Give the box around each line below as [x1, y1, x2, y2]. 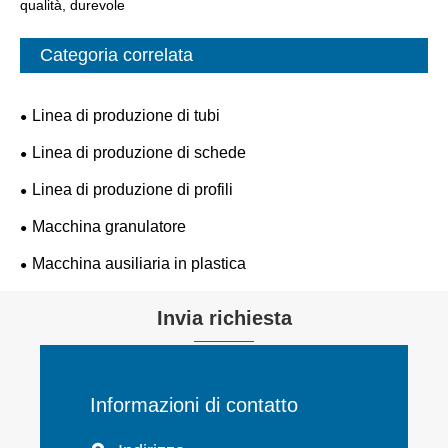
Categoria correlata [40, 44, 193, 65]
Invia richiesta [156, 307, 292, 330]
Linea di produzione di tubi [32, 106, 220, 124]
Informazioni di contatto [90, 393, 298, 416]
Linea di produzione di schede [32, 143, 246, 161]
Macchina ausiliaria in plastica [32, 254, 246, 272]
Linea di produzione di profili [32, 180, 233, 198]
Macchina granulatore [32, 217, 186, 235]
